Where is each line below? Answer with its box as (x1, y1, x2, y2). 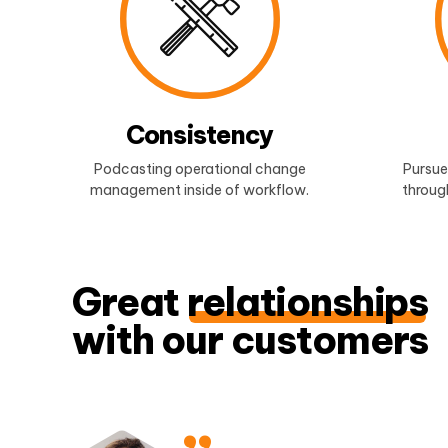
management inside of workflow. (90, 180, 309, 199)
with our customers (72, 316, 429, 365)
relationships (187, 278, 429, 327)
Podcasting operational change (93, 159, 306, 178)
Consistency (125, 119, 274, 152)
